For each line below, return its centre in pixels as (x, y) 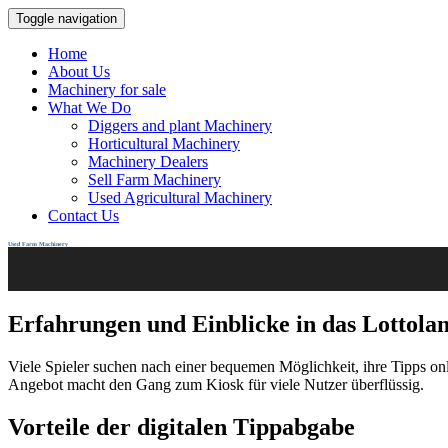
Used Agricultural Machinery (180, 197)
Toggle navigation (66, 18)
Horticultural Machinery (164, 143)
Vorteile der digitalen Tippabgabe (181, 426)
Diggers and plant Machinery (180, 125)
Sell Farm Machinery (154, 179)
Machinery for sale (107, 89)
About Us (79, 71)
